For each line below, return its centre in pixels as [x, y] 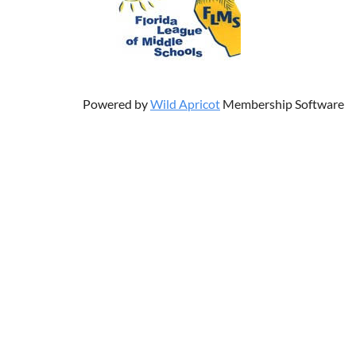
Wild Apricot [185, 104]
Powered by [116, 104]
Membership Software [282, 104]
